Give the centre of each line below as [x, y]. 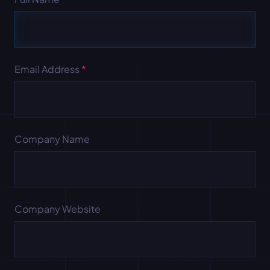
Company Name [52, 139]
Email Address [48, 69]
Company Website [58, 209]
